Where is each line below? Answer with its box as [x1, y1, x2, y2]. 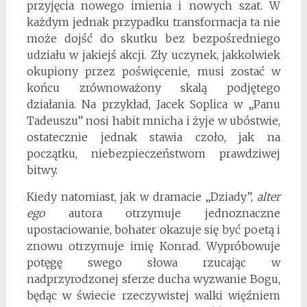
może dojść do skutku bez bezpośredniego [26, 31, 281, 45]
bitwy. [26, 162, 58, 177]
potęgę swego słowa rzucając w [26, 255, 281, 269]
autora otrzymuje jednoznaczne [68, 206, 281, 220]
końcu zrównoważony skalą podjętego [26, 80, 281, 95]
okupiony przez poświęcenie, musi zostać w [26, 64, 281, 78]
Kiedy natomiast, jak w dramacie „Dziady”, [26, 189, 258, 204]
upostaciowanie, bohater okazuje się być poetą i [26, 222, 281, 236]
